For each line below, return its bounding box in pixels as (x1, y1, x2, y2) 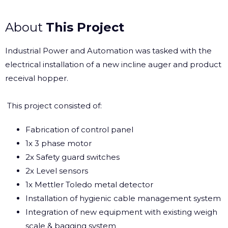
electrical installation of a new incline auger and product (5, 60, 221, 69)
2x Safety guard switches (25, 152, 120, 162)
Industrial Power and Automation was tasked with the (5, 46, 212, 55)
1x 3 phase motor (25, 138, 92, 148)
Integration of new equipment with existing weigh (25, 207, 217, 217)
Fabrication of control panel (25, 125, 133, 134)
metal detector (92, 180, 153, 189)
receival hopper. (5, 73, 68, 83)
